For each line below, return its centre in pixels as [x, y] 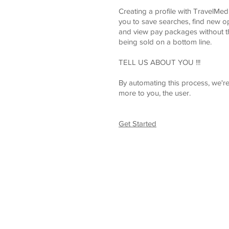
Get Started [138, 123]
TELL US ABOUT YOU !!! [159, 62]
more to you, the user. [155, 93]
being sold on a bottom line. [165, 42]
